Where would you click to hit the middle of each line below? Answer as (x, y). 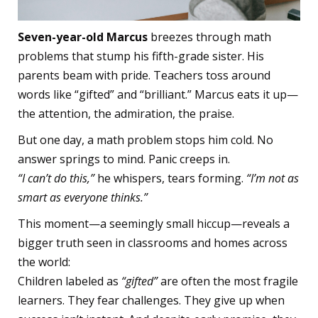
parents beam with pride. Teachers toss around (144, 76)
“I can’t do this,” (56, 179)
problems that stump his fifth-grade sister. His (141, 56)
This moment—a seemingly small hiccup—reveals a (154, 224)
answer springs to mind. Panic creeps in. (124, 159)
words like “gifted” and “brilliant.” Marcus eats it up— (158, 95)
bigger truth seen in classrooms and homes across (153, 243)
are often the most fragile (228, 281)
